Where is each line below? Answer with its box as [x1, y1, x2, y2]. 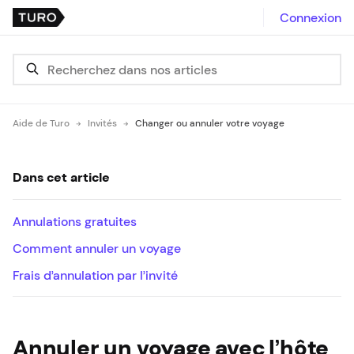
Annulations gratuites [13, 214, 137, 228]
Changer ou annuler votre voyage [135, 118, 284, 129]
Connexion [280, 10, 341, 24]
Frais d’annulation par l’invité [13, 268, 178, 282]
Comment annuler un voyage [13, 241, 181, 255]
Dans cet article [13, 170, 110, 184]
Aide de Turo [13, 118, 70, 129]
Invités [88, 118, 117, 129]
